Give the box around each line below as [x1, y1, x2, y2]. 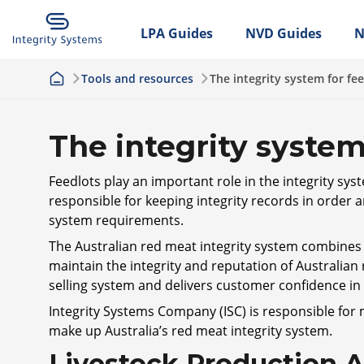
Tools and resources [81, 71, 193, 86]
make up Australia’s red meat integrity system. [49, 322, 332, 340]
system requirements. [49, 211, 187, 229]
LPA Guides [140, 24, 213, 42]
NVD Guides [245, 24, 322, 42]
